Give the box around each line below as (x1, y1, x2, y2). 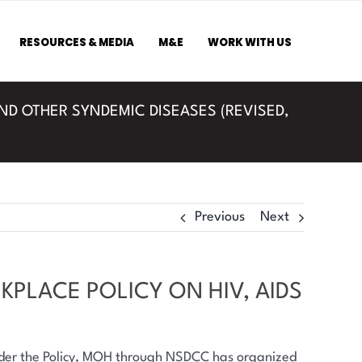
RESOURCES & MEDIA (19, 35, 135, 50)
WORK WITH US (208, 35, 293, 50)
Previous (195, 210, 245, 224)
